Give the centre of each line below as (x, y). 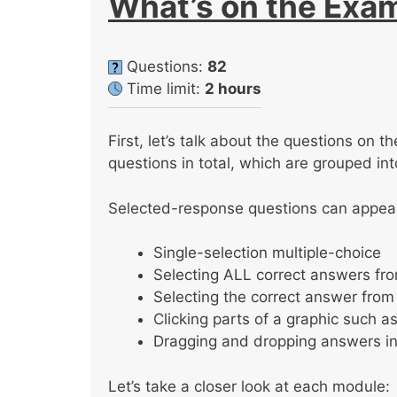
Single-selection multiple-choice (267, 253)
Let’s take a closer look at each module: (249, 386)
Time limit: (166, 88)
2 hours (233, 88)
